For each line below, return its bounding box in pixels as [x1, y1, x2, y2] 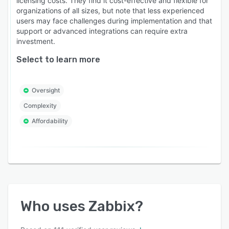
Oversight [32, 86, 60, 95]
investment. [16, 37, 55, 46]
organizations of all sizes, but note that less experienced [16, 6, 204, 15]
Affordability [32, 117, 68, 125]
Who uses [20, 198, 88, 215]
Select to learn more [16, 55, 100, 65]
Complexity [24, 102, 57, 110]
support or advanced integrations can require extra [16, 27, 188, 36]
